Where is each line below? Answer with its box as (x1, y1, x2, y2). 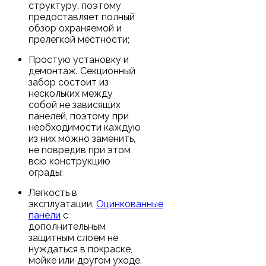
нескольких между (28, 87, 113, 99)
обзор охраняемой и (28, 22, 122, 34)
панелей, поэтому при (28, 110, 129, 122)
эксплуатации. (28, 198, 96, 210)
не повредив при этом (28, 144, 131, 156)
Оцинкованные (96, 198, 163, 210)
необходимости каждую (28, 121, 141, 133)
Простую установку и (28, 53, 129, 65)
